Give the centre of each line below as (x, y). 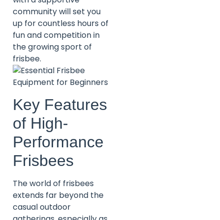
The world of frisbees (53, 184)
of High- (41, 124)
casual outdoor (42, 207)
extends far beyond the (58, 195)
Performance (58, 142)
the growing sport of (52, 47)
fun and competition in (56, 35)
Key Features (60, 105)
